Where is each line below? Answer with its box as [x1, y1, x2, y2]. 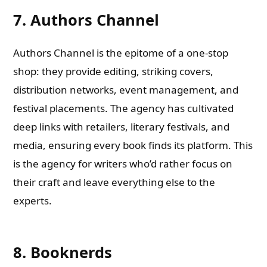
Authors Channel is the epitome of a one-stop [13, 46, 229, 60]
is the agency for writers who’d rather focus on [13, 157, 233, 170]
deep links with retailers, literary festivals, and [13, 120, 230, 133]
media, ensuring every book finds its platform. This [13, 138, 253, 152]
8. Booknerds [13, 242, 113, 262]
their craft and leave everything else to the [13, 175, 216, 189]
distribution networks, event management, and [13, 83, 239, 97]
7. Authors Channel [13, 10, 160, 30]
